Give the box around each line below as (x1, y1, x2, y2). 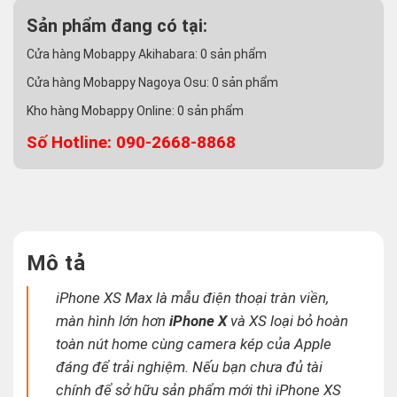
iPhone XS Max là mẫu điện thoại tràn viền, (56, 289, 330, 307)
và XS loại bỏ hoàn (227, 312, 349, 331)
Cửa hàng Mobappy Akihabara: (27, 47, 200, 62)
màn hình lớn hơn (56, 312, 170, 331)
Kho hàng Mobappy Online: (27, 104, 177, 119)
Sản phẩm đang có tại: (27, 15, 207, 37)
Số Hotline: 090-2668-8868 (27, 132, 236, 153)
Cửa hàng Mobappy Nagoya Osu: (27, 75, 212, 90)
